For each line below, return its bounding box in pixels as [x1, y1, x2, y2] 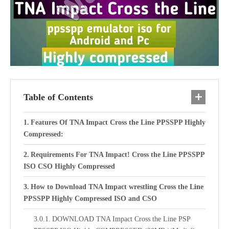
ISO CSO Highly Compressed [24, 162, 115, 170]
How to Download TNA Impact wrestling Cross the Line [30, 182, 203, 191]
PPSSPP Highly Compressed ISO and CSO [24, 194, 157, 202]
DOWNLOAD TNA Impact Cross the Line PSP [52, 215, 190, 223]
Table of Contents [24, 91, 93, 102]
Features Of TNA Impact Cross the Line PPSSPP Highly [30, 118, 205, 126]
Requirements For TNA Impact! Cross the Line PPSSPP [30, 150, 204, 158]
